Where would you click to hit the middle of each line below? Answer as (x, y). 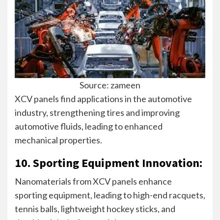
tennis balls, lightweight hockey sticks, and (95, 208)
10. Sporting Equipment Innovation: (109, 163)
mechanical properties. (58, 140)
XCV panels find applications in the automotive (103, 98)
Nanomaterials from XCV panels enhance (93, 181)
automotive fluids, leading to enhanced (89, 126)
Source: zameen (110, 85)
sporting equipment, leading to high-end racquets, (110, 195)
